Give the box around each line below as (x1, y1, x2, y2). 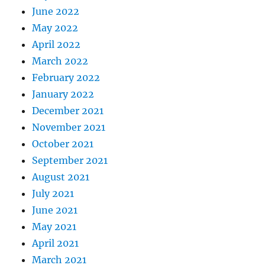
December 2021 (32, 105, 104, 117)
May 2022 (32, 22, 79, 34)
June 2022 (32, 5, 80, 18)
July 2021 (32, 188, 75, 200)
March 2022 (32, 55, 89, 67)
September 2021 (32, 154, 108, 167)
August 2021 (32, 171, 90, 183)
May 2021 (32, 221, 77, 233)
